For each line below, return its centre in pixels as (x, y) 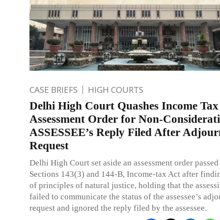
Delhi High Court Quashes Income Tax (124, 106)
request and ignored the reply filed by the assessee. (118, 208)
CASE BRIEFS (54, 89)
